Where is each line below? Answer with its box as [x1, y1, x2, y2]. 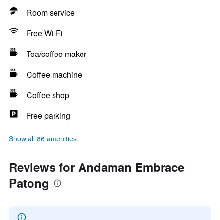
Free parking [27, 110, 70, 121]
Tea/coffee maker [27, 48, 86, 59]
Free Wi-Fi [27, 27, 63, 39]
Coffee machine [27, 69, 82, 80]
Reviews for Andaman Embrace [9, 159, 184, 175]
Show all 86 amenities [9, 134, 77, 143]
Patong [9, 174, 49, 191]
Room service [27, 7, 75, 18]
